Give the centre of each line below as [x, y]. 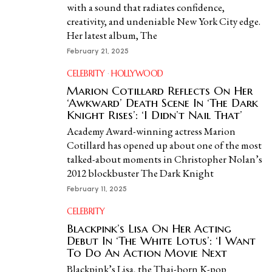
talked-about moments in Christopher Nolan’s [165, 159]
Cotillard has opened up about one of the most [164, 145]
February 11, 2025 [97, 189]
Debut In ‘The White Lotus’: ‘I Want [161, 240]
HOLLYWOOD [137, 73]
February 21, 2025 [98, 51]
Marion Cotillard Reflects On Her [160, 90]
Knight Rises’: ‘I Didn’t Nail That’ [155, 115]
